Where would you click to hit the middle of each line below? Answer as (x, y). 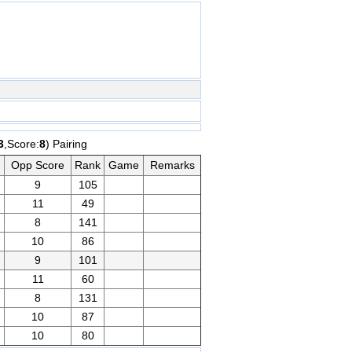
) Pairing (66, 144)
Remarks (172, 165)
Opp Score (38, 165)
